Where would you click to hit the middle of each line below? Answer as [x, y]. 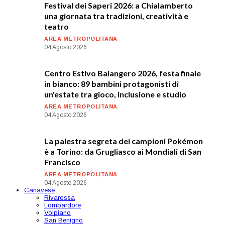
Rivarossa [60, 197]
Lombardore [63, 205]
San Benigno [64, 220]
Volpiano [58, 212]
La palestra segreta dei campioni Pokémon [124, 141]
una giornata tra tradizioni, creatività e [116, 16]
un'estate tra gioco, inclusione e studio [115, 94]
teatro [57, 26]
